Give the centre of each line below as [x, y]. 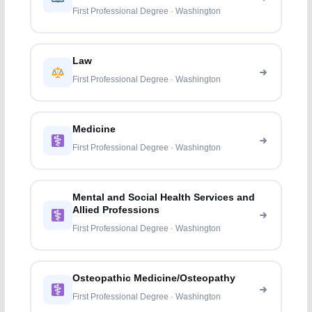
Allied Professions [116, 210]
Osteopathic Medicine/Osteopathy [154, 279]
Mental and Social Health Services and [164, 198]
